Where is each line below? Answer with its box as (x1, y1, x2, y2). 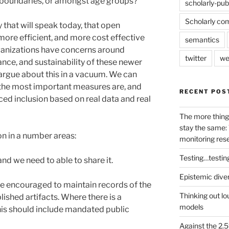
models (179, 202, 203, 211)
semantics (185, 35, 219, 44)
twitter (185, 53, 207, 62)
